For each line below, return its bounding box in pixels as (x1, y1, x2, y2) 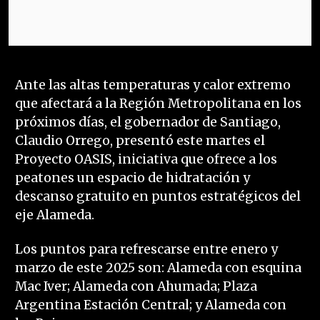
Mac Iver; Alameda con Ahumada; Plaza (14, 279, 257, 295)
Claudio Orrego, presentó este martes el (14, 133, 265, 149)
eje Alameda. (14, 207, 94, 224)
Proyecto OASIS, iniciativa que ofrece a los (14, 151, 277, 168)
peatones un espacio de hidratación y (14, 170, 250, 186)
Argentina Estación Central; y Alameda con (14, 297, 286, 314)
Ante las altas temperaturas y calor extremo (14, 77, 291, 94)
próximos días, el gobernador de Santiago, (14, 114, 281, 131)
